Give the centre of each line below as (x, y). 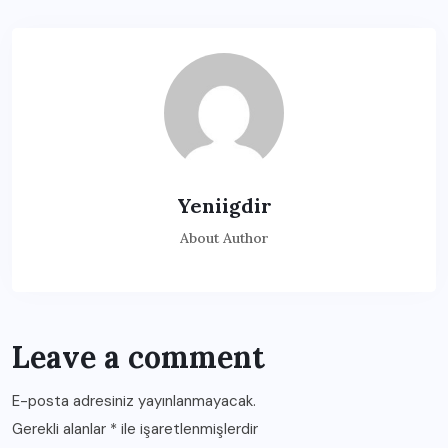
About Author (224, 238)
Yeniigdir (224, 205)
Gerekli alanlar (61, 429)
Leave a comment (138, 357)
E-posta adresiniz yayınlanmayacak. (134, 401)
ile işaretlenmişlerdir (187, 429)
